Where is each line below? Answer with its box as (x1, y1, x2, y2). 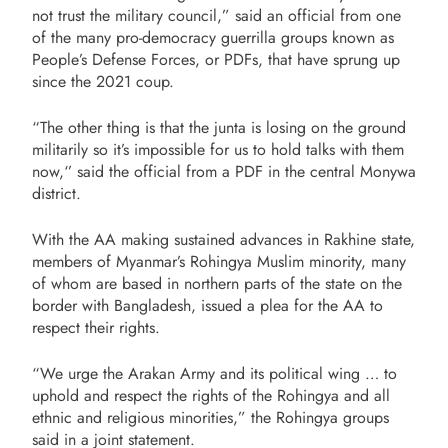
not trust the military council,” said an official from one (32, 3, 401, 27)
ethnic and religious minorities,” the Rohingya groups (32, 405, 389, 429)
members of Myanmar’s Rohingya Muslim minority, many (32, 249, 406, 273)
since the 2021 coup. (32, 69, 174, 93)
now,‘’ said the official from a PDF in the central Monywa (32, 159, 416, 183)
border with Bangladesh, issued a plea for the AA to (32, 293, 383, 317)
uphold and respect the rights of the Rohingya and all (32, 383, 390, 407)
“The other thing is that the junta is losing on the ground (32, 115, 406, 139)
